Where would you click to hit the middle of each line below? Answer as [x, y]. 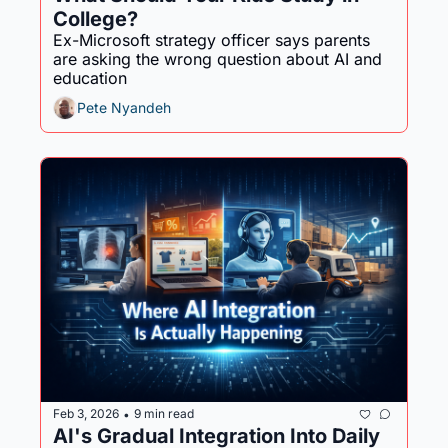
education [90, 77]
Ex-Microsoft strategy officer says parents [211, 39]
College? [95, 18]
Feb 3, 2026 [86, 414]
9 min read [164, 414]
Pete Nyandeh [124, 108]
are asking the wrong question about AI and [217, 58]
